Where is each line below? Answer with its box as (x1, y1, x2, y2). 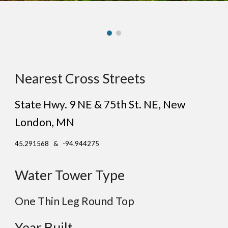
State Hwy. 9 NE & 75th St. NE (15, 98, 159, 111)
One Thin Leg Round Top (15, 194, 135, 208)
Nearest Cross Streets (15, 70, 146, 87)
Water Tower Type (15, 167, 125, 184)
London (15, 116, 52, 129)
